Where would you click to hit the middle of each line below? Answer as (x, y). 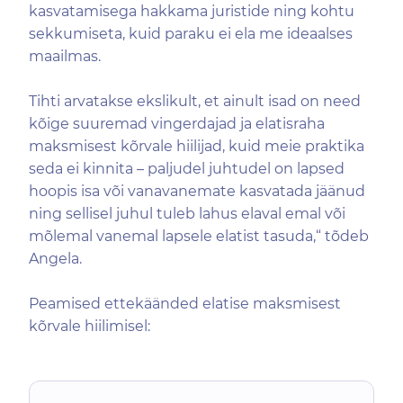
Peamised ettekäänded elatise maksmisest (185, 304)
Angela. (55, 259)
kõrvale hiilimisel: (90, 326)
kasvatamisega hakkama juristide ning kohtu (192, 11)
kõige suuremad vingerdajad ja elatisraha (177, 124)
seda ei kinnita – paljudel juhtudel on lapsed (187, 169)
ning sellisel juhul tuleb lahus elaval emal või (187, 214)
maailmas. (65, 56)
